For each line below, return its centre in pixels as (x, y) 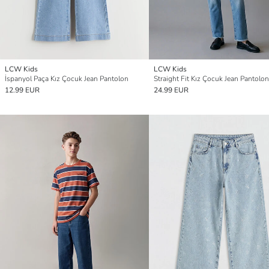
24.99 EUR (171, 90)
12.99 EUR (22, 90)
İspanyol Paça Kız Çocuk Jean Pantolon (67, 79)
